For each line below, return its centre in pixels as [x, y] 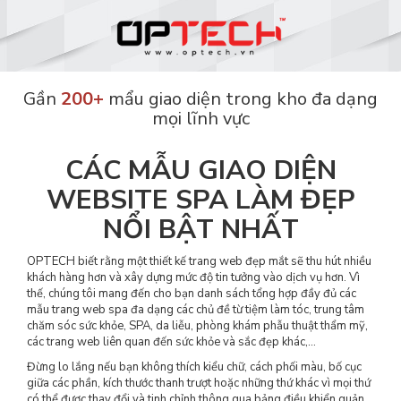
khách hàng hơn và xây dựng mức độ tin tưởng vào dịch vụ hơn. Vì [193, 277]
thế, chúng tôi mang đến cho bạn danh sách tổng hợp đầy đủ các [192, 294]
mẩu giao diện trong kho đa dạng [241, 99]
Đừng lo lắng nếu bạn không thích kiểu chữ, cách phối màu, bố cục [194, 367]
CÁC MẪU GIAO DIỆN [200, 171]
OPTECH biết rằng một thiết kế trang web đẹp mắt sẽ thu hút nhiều [199, 261]
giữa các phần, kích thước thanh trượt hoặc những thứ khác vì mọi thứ [199, 383]
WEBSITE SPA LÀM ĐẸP [200, 200]
